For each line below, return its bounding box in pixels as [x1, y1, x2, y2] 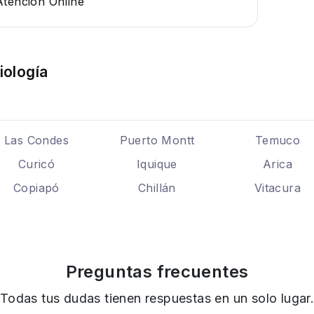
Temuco [254, 133, 301, 147]
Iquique [137, 157, 177, 171]
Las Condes [4, 133, 69, 147]
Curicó [18, 157, 55, 171]
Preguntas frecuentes [65, 261, 249, 282]
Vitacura [254, 181, 301, 195]
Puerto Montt [119, 133, 195, 147]
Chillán [138, 181, 176, 195]
